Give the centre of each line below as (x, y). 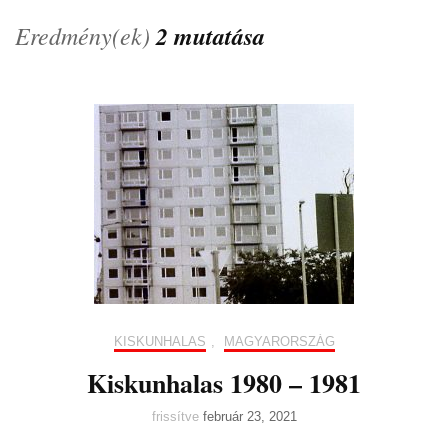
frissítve (177, 416)
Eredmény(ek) (85, 35)
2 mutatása (210, 36)
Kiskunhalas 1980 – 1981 (224, 383)
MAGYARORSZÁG (279, 341)
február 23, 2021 (249, 416)
